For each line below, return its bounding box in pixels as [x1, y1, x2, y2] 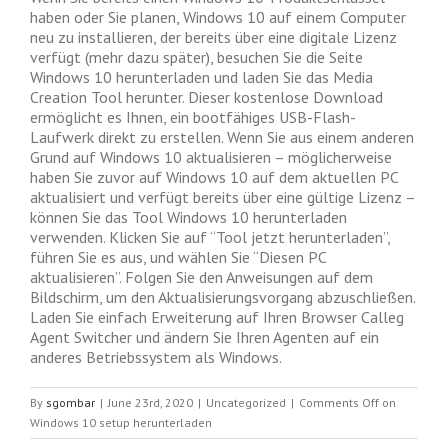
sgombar [46, 395, 95, 410]
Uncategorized [206, 395, 286, 410]
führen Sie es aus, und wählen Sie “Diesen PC [30, 247, 326, 267]
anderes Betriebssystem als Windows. [30, 347, 282, 367]
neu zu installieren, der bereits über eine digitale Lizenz [30, 27, 397, 47]
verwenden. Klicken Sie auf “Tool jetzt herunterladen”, [30, 227, 390, 247]
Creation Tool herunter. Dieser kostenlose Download [30, 87, 383, 107]
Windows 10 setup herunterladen [30, 415, 212, 430]
